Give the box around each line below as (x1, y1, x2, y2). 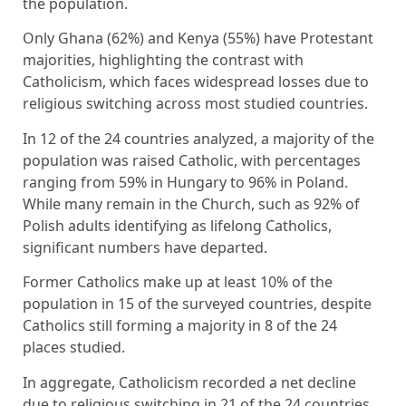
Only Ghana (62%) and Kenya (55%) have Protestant (23, 28, 373, 49)
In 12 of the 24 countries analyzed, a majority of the (23, 128, 374, 149)
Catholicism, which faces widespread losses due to (23, 72, 369, 92)
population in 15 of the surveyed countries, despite (23, 294, 372, 314)
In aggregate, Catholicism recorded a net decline (23, 372, 356, 392)
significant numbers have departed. (23, 237, 267, 257)
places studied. (23, 337, 125, 358)
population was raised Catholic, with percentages (23, 150, 361, 170)
